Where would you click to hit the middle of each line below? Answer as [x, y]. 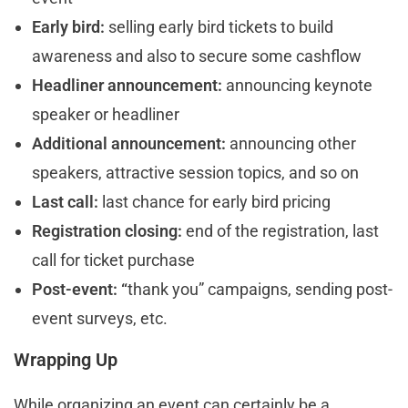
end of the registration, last [282, 230]
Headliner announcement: [129, 85]
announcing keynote [299, 85]
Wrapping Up [66, 359]
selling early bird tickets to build [221, 26]
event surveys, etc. [100, 318]
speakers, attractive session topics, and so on [195, 172]
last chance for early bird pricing [216, 201]
